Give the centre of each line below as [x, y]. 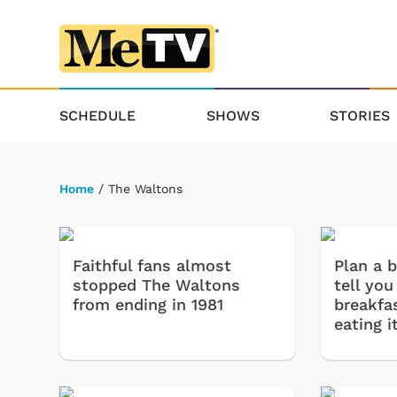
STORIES [360, 115]
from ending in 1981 [148, 305]
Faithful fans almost [152, 266]
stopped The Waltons [156, 285]
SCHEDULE [97, 115]
